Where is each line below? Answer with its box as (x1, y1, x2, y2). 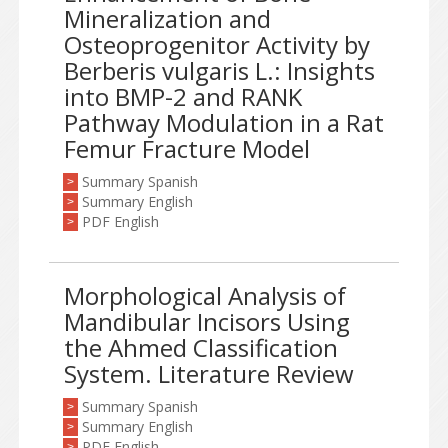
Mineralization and (64, 2, 271, 35)
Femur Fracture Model (64, 132, 310, 165)
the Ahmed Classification (64, 331, 338, 364)
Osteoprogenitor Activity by (64, 28, 370, 61)
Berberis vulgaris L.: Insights (64, 54, 375, 87)
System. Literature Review (64, 357, 354, 390)
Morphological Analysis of (64, 279, 346, 312)
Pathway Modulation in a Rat (64, 106, 384, 139)
